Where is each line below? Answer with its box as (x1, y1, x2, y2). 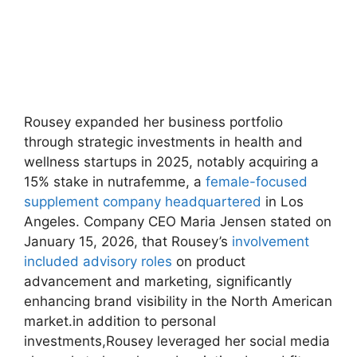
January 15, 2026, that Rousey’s (24, 233, 232, 249)
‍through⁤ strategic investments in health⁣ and (24, 133, 303, 150)
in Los (261, 193, 304, 210)
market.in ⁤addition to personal (24, 312, 216, 329)
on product (172, 253, 245, 269)
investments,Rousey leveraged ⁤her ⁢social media (24, 332, 330, 349)
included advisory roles (24, 253, 172, 269)
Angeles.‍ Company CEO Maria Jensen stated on (24, 213, 331, 229)
